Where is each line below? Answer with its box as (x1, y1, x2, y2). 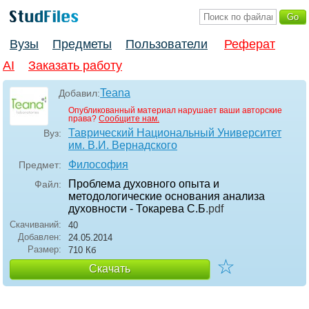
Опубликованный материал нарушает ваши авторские (68, 106, 282, 116)
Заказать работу (28, 59, 122, 73)
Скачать (89, 263, 130, 275)
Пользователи (126, 37, 208, 52)
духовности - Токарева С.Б (68, 203, 206, 215)
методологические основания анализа (68, 190, 265, 203)
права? (68, 114, 99, 124)
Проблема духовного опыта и (68, 178, 219, 190)
